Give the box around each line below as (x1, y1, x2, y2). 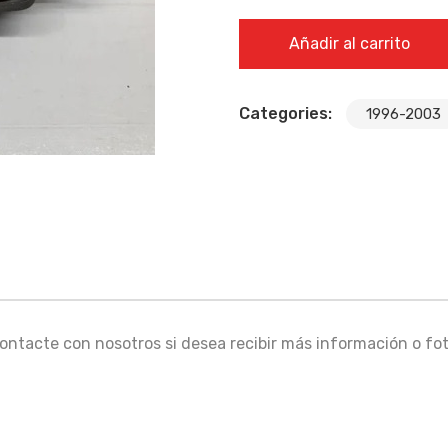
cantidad (238, 46, 306, 66)
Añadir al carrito (289, 33, 410, 53)
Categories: (239, 103, 336, 123)
